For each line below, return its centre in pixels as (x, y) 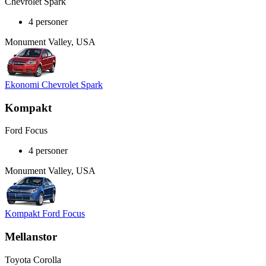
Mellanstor (31, 237)
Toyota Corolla (33, 259)
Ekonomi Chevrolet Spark (54, 84)
